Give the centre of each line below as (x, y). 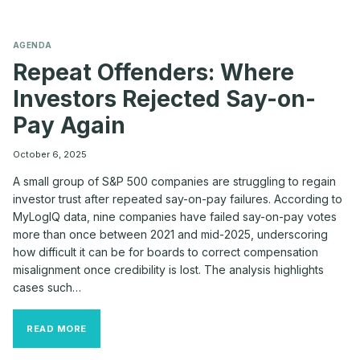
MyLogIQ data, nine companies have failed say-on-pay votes (175, 216)
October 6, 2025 (50, 154)
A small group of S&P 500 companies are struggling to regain (174, 181)
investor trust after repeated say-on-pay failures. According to (178, 198)
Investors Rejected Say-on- (164, 98)
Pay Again (69, 125)
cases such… (47, 287)
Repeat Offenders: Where (153, 72)
